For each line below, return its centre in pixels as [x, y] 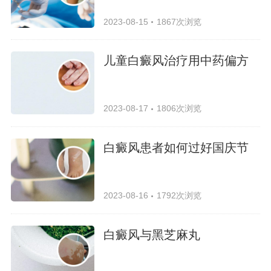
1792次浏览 [179, 196]
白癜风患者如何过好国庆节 [176, 148]
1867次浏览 [179, 21]
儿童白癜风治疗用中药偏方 [176, 61]
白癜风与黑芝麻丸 [152, 234]
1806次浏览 [179, 109]
